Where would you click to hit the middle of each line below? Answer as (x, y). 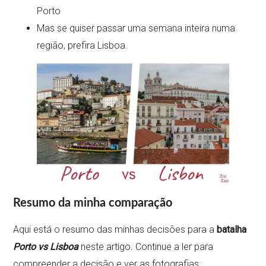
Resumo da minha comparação (93, 203)
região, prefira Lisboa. (83, 45)
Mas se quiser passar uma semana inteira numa (136, 28)
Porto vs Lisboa (46, 246)
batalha (232, 229)
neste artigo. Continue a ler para (146, 246)
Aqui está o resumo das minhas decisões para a (115, 229)
